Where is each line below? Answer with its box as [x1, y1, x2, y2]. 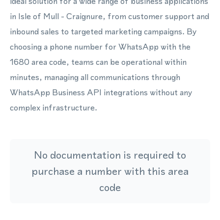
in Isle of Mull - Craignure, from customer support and [10, 10, 209, 22]
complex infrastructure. [10, 102, 97, 113]
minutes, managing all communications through [10, 71, 180, 83]
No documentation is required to [34, 148, 186, 162]
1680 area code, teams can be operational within [10, 56, 187, 68]
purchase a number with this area [31, 164, 189, 178]
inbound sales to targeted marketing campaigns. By [10, 26, 197, 37]
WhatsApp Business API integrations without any [10, 86, 192, 98]
